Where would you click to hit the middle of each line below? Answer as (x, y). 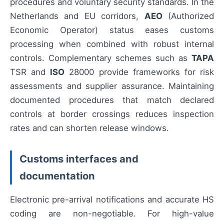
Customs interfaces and (79, 158)
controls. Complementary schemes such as (101, 58)
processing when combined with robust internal (112, 44)
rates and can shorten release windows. (89, 128)
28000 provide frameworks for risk (139, 72)
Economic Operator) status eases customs (112, 30)
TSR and (30, 72)
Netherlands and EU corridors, (77, 16)
